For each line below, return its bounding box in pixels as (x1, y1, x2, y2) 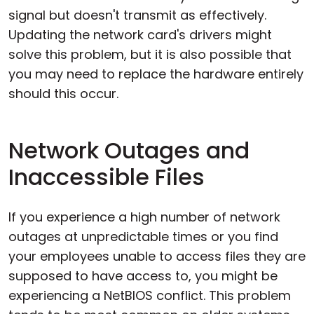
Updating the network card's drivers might (8, 25, 272, 43)
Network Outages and (8, 134, 250, 166)
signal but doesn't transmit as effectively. (8, 6, 266, 24)
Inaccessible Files (8, 161, 205, 193)
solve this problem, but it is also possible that (8, 45, 292, 63)
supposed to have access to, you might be (8, 266, 278, 285)
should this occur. (8, 84, 118, 102)
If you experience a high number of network (8, 207, 280, 226)
